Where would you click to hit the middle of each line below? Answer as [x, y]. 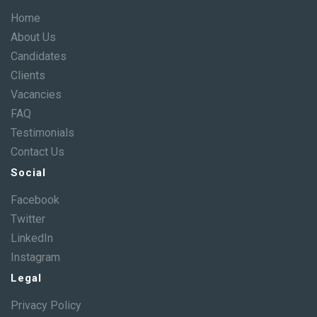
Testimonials [42, 133]
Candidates [39, 56]
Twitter [28, 219]
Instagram [35, 257]
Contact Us [38, 152]
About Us [33, 37]
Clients [28, 75]
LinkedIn [32, 238]
